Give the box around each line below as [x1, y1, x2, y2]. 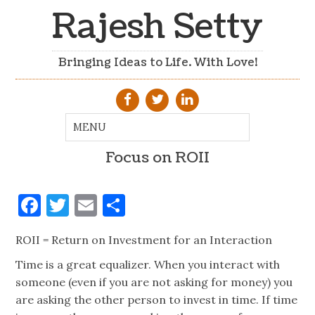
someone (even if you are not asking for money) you [15, 274, 293, 289]
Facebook [41, 191, 139, 220]
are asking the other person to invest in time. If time [15, 292, 298, 307]
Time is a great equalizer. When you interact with [15, 257, 281, 271]
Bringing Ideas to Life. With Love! [58, 55, 257, 71]
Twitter [69, 191, 151, 220]
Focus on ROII [105, 148, 210, 169]
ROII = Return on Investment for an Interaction [15, 233, 273, 247]
